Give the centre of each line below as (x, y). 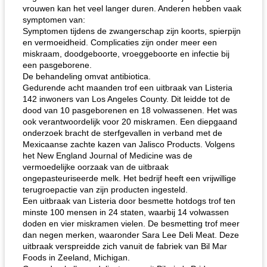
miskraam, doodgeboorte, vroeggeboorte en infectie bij (126, 54)
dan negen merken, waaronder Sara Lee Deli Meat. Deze (131, 235)
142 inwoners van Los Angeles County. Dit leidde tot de (126, 99)
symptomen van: (54, 20)
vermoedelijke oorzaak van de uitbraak (96, 167)
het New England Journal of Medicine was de (108, 156)
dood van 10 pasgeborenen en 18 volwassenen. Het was (130, 110)
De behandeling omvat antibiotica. (87, 76)
